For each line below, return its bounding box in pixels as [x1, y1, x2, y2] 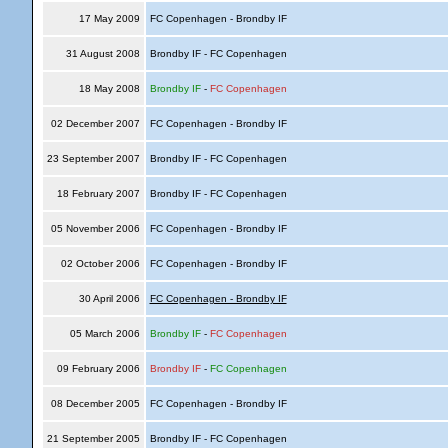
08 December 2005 [47, 398, 143, 409]
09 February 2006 [53, 363, 143, 374]
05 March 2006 [66, 328, 143, 339]
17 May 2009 [75, 13, 143, 24]
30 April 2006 [75, 293, 143, 304]
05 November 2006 [47, 223, 143, 234]
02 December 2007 [47, 118, 143, 129]
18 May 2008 [75, 83, 143, 94]
